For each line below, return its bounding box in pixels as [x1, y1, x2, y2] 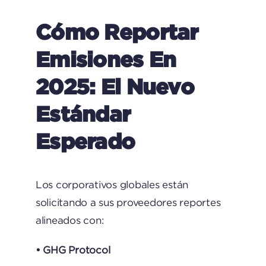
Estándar [35, 102, 131, 125]
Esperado [35, 129, 135, 153]
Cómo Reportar [35, 20, 198, 43]
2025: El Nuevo [35, 74, 194, 98]
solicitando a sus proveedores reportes [35, 197, 221, 208]
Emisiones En [35, 47, 176, 71]
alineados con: [35, 215, 104, 226]
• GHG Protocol [35, 245, 110, 255]
